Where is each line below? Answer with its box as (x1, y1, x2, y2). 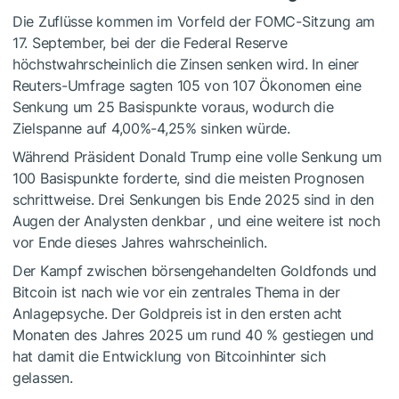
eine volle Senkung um (235, 148, 382, 167)
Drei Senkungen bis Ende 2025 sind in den (98, 191, 374, 209)
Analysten (79, 212, 148, 231)
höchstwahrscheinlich (12, 55, 152, 74)
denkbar (151, 212, 210, 231)
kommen (96, 12, 153, 31)
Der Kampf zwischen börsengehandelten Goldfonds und (12, 262, 378, 281)
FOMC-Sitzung (255, 12, 355, 31)
